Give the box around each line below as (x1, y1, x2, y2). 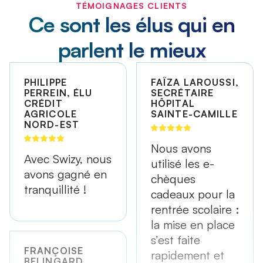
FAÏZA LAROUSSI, (151, 76, 239, 89)
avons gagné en (24, 167, 107, 182)
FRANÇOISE (24, 245, 84, 257)
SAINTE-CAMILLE (151, 108, 238, 120)
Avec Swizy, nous (24, 151, 112, 167)
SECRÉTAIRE (151, 87, 214, 99)
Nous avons (151, 141, 211, 156)
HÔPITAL (151, 97, 195, 110)
